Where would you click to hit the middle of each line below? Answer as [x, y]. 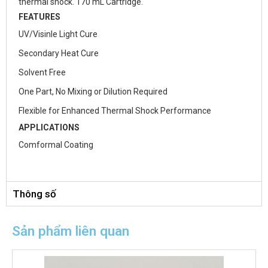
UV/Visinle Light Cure [58, 34]
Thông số [34, 194]
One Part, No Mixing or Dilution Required [93, 92]
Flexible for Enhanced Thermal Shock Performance [115, 111]
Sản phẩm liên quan [71, 231]
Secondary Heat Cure [59, 54]
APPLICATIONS [49, 128]
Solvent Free [42, 73]
